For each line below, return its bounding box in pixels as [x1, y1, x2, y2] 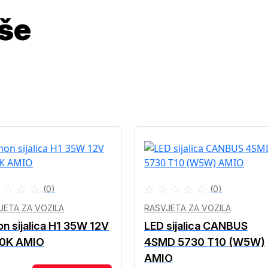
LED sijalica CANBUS [144, 220, 248, 232]
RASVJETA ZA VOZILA [144, 203, 231, 213]
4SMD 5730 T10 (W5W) [144, 236, 265, 248]
